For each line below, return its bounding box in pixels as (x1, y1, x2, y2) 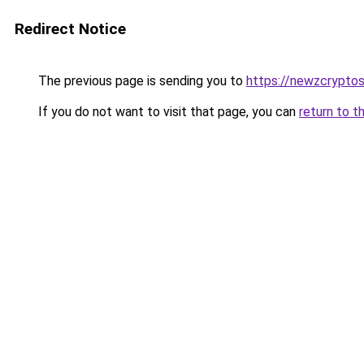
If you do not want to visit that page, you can (35, 104, 299, 119)
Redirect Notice (15, 19, 126, 38)
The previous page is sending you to (35, 73, 246, 89)
